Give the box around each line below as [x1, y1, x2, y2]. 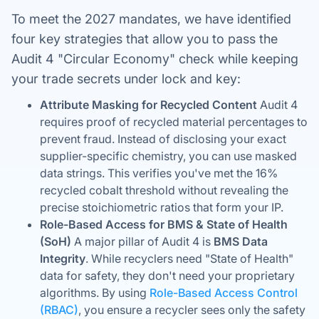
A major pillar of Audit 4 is [71, 234, 214, 249]
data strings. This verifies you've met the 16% [40, 166, 278, 180]
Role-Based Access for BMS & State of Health [40, 217, 288, 231]
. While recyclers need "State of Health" [85, 251, 293, 266]
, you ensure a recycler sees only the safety [78, 303, 305, 317]
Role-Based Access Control [147, 286, 298, 300]
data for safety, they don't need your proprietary [40, 268, 295, 283]
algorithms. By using [40, 286, 147, 300]
